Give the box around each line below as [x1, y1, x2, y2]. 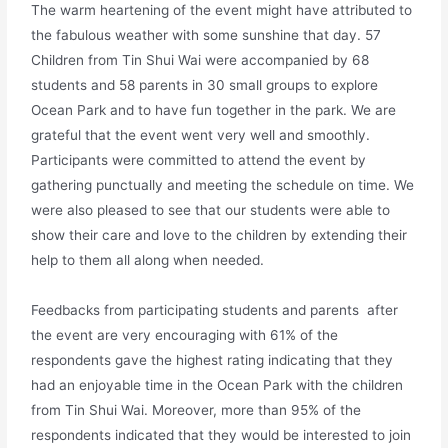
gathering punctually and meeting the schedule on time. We [31, 177, 415, 194]
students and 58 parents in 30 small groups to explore [31, 77, 379, 94]
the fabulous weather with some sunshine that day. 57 [31, 27, 382, 44]
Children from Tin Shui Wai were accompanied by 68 [31, 52, 370, 69]
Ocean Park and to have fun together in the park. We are [31, 102, 397, 119]
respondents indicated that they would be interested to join [31, 427, 412, 444]
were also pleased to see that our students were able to [31, 202, 391, 219]
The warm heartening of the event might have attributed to [31, 2, 413, 19]
